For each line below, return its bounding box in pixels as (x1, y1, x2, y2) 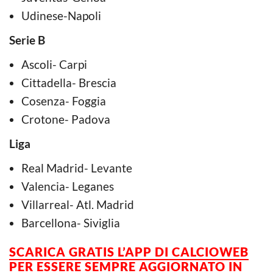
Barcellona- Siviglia (21, 215, 120, 230)
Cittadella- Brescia (21, 75, 116, 90)
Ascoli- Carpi (21, 57, 87, 71)
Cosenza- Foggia (21, 93, 106, 108)
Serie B (9, 32, 45, 47)
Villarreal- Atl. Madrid (21, 197, 134, 211)
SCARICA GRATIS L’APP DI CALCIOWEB (9, 244, 249, 259)
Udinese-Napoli (21, 8, 101, 23)
